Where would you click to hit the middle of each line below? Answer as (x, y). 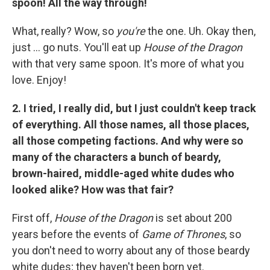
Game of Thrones (183, 234)
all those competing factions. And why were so (128, 141)
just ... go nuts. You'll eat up (78, 48)
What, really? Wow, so (64, 31)
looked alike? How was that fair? (93, 190)
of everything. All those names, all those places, (131, 125)
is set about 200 (193, 218)
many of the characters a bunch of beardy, (117, 157)
